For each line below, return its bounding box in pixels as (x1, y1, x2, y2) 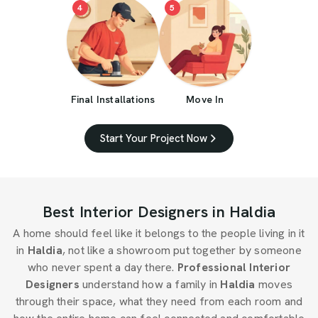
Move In (186, 93, 224, 106)
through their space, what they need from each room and (15, 294, 303, 309)
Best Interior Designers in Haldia (42, 202, 276, 223)
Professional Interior (177, 260, 290, 275)
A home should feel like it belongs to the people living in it (13, 226, 305, 241)
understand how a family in (82, 277, 218, 292)
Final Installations (70, 93, 155, 106)
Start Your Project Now (99, 131, 207, 146)
